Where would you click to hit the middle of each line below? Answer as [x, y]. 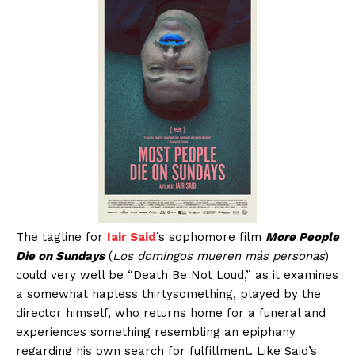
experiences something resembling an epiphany [156, 332]
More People [302, 237]
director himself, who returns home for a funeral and [171, 313]
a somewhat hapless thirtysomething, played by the [168, 294]
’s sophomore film [211, 237]
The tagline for [61, 237]
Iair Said [132, 237]
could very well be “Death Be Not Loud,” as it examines [177, 275]
